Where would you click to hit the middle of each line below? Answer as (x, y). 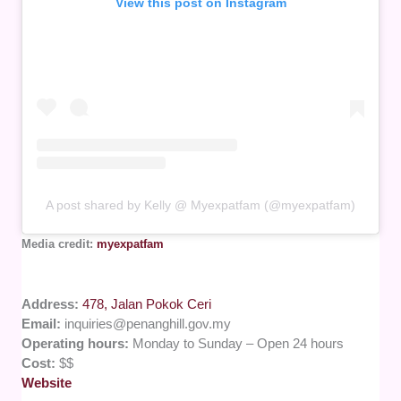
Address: (52, 304)
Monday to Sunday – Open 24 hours (239, 344)
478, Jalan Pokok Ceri (147, 304)
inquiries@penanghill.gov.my (148, 324)
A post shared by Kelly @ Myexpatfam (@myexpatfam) (200, 205)
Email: (43, 324)
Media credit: (60, 243)
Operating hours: (77, 344)
